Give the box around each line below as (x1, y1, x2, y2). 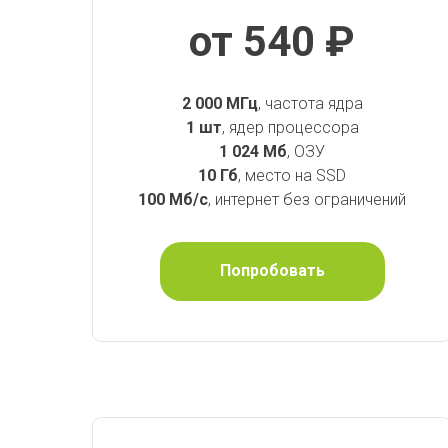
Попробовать (219, 261, 325, 281)
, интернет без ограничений (208, 189, 406, 209)
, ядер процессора (221, 117, 359, 137)
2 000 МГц (181, 93, 258, 113)
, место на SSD (238, 165, 346, 185)
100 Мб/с (138, 189, 208, 209)
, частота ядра (257, 93, 363, 113)
